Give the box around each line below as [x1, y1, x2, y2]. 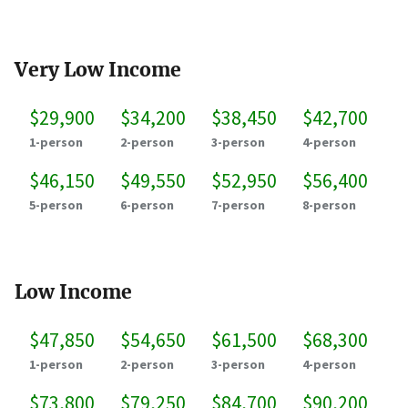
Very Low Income [15, 57, 181, 83]
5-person [29, 197, 83, 214]
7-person [211, 197, 265, 214]
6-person [120, 197, 174, 214]
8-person [302, 197, 356, 214]
